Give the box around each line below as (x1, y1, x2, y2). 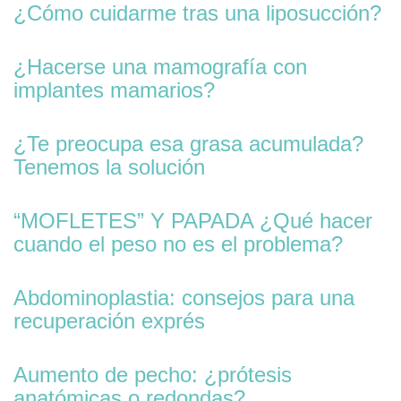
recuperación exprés (13, 309, 205, 333)
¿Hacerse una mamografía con (13, 55, 307, 79)
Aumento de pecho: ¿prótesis (13, 363, 292, 387)
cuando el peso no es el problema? (13, 232, 343, 256)
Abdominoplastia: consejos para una (13, 286, 354, 310)
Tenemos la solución (13, 155, 205, 179)
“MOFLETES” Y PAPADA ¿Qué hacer (13, 209, 372, 233)
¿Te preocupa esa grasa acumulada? (13, 132, 363, 156)
